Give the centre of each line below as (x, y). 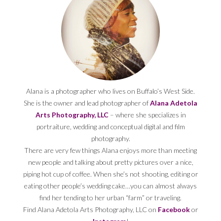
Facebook (174, 209)
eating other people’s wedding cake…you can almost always (110, 185)
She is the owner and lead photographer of (87, 103)
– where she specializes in (147, 114)
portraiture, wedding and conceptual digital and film (110, 126)
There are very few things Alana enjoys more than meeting (110, 150)
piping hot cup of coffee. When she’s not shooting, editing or (110, 174)
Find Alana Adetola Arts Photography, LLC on (90, 209)
